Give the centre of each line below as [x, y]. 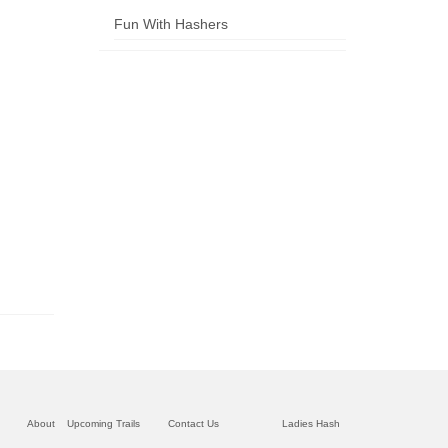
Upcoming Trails [103, 423]
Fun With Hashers [170, 24]
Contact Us [193, 423]
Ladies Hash [311, 423]
